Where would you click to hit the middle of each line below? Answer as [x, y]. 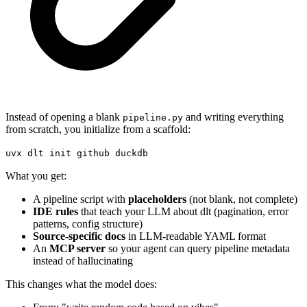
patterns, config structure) [88, 224]
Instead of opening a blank [64, 117]
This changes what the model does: [81, 284]
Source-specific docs [79, 236]
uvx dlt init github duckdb [77, 153]
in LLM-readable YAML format [196, 236]
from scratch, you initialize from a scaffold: [98, 130]
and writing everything [233, 117]
